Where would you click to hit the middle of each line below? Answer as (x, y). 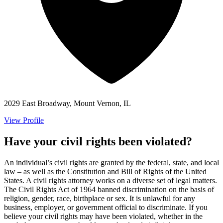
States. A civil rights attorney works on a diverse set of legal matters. (111, 180)
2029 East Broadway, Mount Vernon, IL (67, 103)
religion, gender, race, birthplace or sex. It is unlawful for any (100, 198)
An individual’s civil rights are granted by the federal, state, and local (111, 162)
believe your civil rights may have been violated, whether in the (103, 216)
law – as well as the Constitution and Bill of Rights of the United (105, 171)
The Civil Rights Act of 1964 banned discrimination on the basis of (109, 189)
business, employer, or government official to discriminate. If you (106, 207)
